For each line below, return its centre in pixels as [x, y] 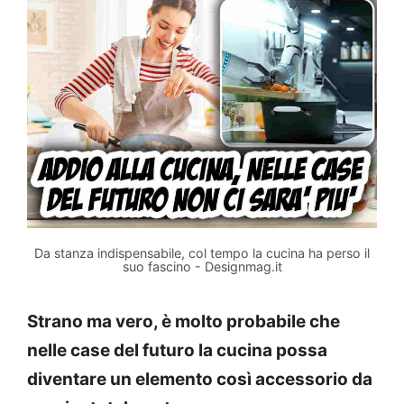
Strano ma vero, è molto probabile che [184, 321]
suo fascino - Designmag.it [202, 266]
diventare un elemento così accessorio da [200, 379]
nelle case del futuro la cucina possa [177, 350]
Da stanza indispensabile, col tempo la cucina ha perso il [202, 252]
